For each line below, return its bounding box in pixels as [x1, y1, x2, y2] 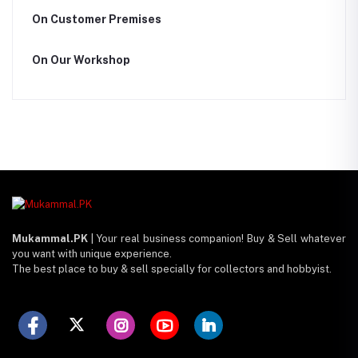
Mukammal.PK [12, 233, 88, 245]
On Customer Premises [32, 13, 161, 26]
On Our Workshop [32, 54, 130, 66]
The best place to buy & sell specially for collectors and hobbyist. [12, 263, 332, 276]
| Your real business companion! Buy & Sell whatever [88, 233, 346, 245]
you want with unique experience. [12, 248, 172, 261]
